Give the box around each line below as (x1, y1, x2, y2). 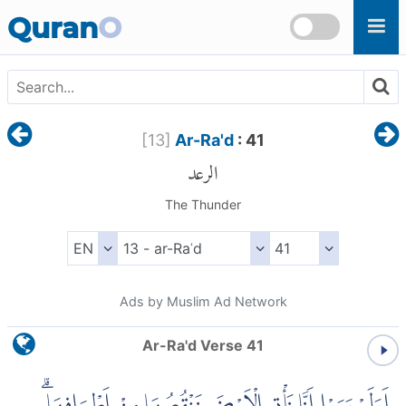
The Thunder (164, 197, 241, 213)
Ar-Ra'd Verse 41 (142, 336, 264, 355)
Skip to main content (7, 2, 150, 20)
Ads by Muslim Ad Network (119, 294, 287, 310)
